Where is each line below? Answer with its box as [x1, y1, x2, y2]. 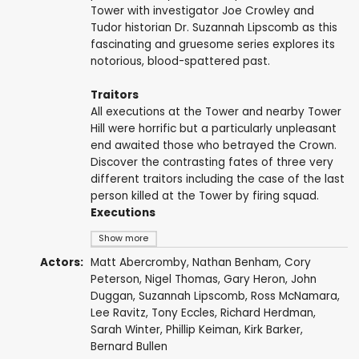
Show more [99, 232, 149, 245]
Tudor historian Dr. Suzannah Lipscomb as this [90, 20, 337, 36]
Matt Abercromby [90, 255, 187, 271]
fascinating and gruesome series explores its [90, 37, 335, 53]
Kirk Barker [244, 322, 301, 338]
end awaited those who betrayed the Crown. [90, 138, 337, 154]
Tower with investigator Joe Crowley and [90, 3, 314, 19]
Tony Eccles [151, 305, 215, 321]
